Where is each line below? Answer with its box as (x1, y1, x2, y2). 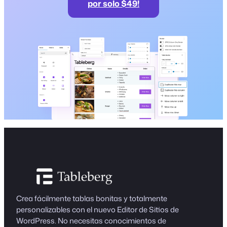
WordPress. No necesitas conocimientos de (16, 215, 166, 226)
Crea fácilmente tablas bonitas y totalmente (16, 193, 167, 204)
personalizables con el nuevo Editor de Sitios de (16, 204, 179, 215)
